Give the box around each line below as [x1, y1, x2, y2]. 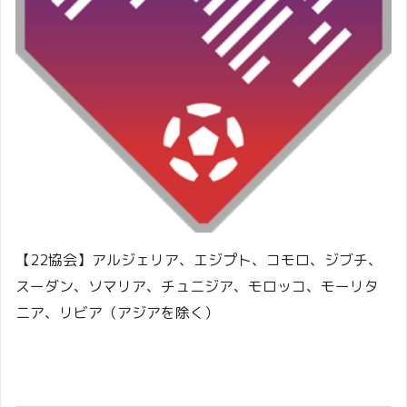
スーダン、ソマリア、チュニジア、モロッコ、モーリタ [15, 276, 379, 297]
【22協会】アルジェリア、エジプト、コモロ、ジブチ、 [15, 250, 382, 271]
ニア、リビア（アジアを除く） [15, 303, 219, 323]
